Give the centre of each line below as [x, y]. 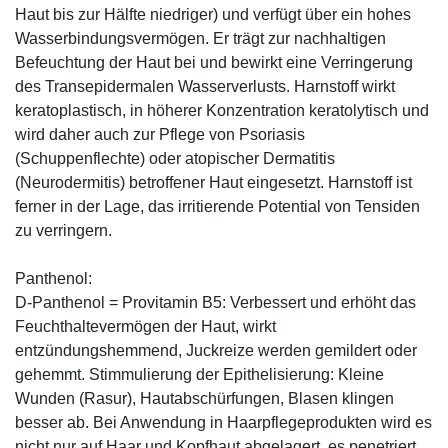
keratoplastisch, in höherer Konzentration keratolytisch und [222, 110]
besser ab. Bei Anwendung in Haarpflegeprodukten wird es [223, 422]
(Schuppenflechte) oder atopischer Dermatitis [175, 158]
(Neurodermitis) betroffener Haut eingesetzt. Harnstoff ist [213, 182]
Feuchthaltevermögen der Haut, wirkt [145, 326]
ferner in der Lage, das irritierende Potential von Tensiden [217, 206]
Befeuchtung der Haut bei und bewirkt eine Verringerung [214, 62]
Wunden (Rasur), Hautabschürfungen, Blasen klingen [204, 398]
